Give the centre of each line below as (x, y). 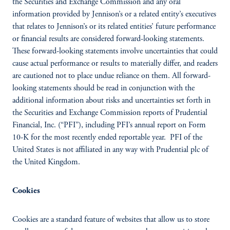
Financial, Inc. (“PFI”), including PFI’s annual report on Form (109, 125)
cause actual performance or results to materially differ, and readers (115, 64)
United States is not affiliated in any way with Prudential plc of (110, 150)
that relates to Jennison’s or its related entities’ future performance (114, 27)
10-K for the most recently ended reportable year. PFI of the (107, 138)
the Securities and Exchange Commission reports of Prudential (110, 113)
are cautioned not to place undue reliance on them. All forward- (111, 76)
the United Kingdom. (46, 162)
